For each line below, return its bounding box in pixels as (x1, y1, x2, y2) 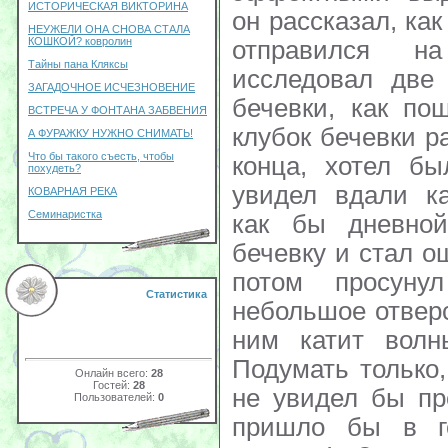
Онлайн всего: (74, 366, 151, 379)
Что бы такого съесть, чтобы (28, 150, 174, 162)
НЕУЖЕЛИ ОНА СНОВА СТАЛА (28, 23, 190, 35)
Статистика (146, 288, 207, 300)
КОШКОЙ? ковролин (28, 35, 132, 47)
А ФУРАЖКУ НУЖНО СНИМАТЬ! (28, 127, 193, 139)
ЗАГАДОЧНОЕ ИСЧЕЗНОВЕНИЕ (28, 81, 195, 93)
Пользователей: (73, 390, 158, 403)
